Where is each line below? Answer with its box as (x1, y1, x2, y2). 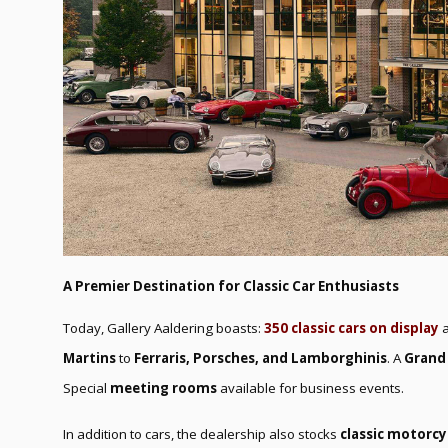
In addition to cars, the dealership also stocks (63, 424, 340, 443)
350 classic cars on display (264, 318, 439, 337)
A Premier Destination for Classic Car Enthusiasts (63, 276, 399, 295)
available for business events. (217, 378, 404, 397)
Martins (63, 348, 116, 367)
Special (63, 378, 110, 397)
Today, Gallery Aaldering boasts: (63, 318, 264, 337)
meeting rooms (110, 378, 217, 397)
